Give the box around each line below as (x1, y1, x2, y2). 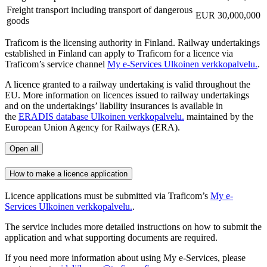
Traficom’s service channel (5, 58, 107, 69)
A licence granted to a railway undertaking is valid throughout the (5, 79, 250, 89)
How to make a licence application (10, 169, 128, 178)
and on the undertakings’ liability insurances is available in (5, 100, 223, 111)
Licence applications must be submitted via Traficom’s (5, 191, 210, 201)
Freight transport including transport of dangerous (7, 4, 193, 15)
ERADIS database (18, 111, 88, 122)
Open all (10, 144, 38, 153)
